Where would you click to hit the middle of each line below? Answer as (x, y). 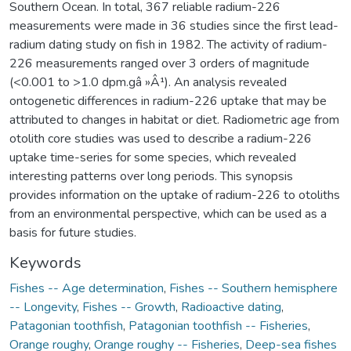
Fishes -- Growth (129, 307)
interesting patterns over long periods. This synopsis (151, 176)
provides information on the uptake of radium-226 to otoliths (175, 195)
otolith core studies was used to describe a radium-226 (161, 138)
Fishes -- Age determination (87, 288)
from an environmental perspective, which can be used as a (168, 213)
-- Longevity (43, 307)
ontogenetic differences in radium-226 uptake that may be (168, 101)
